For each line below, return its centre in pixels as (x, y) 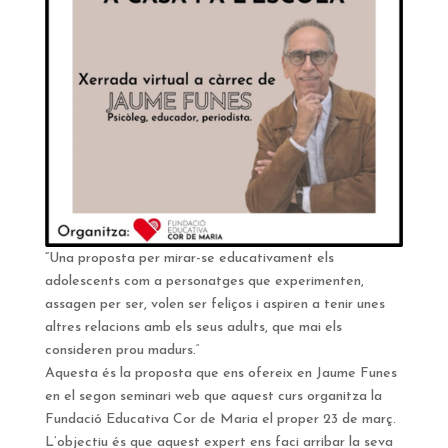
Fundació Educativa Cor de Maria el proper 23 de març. (220, 419)
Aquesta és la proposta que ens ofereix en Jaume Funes (220, 373)
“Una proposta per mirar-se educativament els (189, 258)
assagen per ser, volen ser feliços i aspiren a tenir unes (214, 304)
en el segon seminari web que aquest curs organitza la (213, 396)
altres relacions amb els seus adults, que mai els (193, 327)
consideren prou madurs (118, 350)
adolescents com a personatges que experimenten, (204, 281)
